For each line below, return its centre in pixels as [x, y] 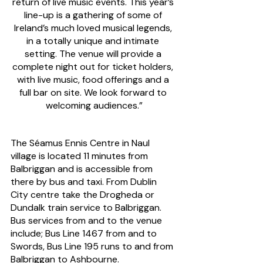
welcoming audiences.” [94, 105]
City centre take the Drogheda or [84, 194]
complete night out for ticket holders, [94, 66]
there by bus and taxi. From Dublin [85, 181]
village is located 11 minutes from [80, 156]
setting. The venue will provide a [94, 53]
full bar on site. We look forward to [94, 92]
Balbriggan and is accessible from [83, 168]
